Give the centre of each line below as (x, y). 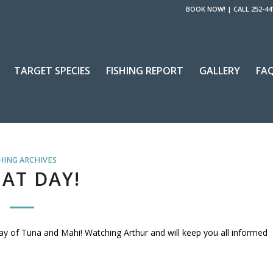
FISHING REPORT (144, 71)
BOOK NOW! (206, 9)
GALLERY (219, 71)
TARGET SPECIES (52, 71)
